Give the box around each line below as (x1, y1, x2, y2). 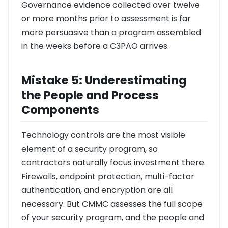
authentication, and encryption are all (21, 184, 173, 196)
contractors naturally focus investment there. (21, 157, 206, 169)
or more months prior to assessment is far (21, 12, 191, 24)
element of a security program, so (21, 143, 158, 155)
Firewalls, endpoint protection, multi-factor (21, 170, 194, 183)
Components (21, 101, 99, 118)
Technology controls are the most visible (21, 129, 185, 141)
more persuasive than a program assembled (21, 26, 201, 38)
